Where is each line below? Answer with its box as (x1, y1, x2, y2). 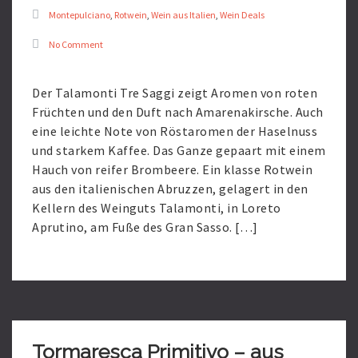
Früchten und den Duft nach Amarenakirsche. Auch (32, 104, 324, 120)
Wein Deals (220, 9, 265, 21)
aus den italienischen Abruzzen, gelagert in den (32, 181, 308, 197)
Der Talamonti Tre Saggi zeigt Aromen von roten (32, 85, 317, 101)
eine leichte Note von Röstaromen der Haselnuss (32, 123, 317, 139)
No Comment (49, 38, 103, 50)
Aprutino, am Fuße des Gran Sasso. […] (32, 219, 258, 235)
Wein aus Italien (151, 9, 216, 21)
